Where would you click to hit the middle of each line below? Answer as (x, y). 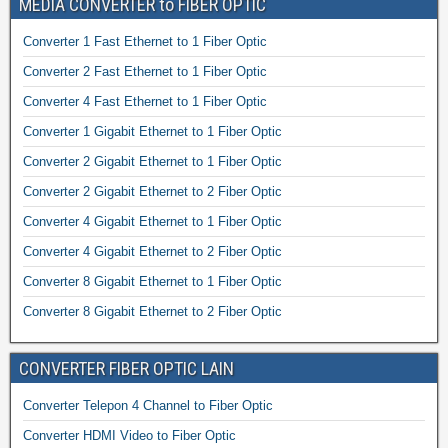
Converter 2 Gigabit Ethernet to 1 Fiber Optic (152, 161)
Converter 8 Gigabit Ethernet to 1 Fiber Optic (152, 281)
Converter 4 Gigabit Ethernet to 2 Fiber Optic (152, 251)
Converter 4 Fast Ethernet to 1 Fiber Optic (145, 101)
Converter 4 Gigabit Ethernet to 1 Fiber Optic (152, 221)
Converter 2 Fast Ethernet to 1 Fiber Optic (145, 71)
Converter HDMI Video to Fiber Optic (129, 435)
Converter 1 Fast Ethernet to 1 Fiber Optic (145, 41)
